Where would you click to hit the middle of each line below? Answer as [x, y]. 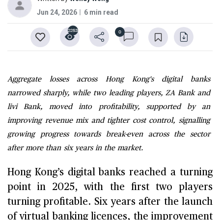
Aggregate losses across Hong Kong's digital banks [109, 79]
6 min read [101, 12]
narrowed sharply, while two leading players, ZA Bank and [109, 93]
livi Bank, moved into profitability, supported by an [109, 107]
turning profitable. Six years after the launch [110, 202]
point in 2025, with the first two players [110, 187]
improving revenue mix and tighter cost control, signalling [109, 120]
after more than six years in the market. [75, 148]
